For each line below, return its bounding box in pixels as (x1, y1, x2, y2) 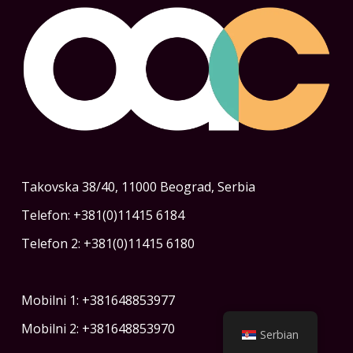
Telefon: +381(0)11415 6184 (20, 206, 184, 224)
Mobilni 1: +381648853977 (20, 291, 175, 309)
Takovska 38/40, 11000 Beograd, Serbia (20, 177, 255, 195)
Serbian (260, 327, 299, 342)
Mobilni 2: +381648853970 (20, 319, 175, 337)
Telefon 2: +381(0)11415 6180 (20, 234, 195, 252)
